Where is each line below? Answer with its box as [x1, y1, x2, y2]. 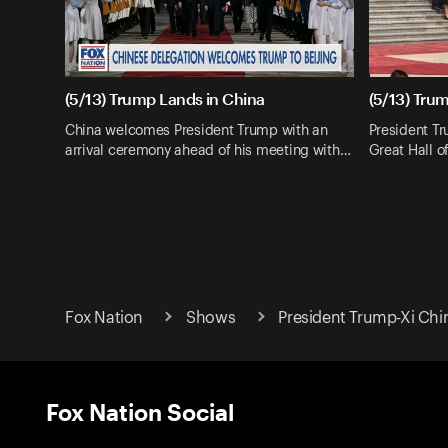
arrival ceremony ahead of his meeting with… [65, 143, 351, 158]
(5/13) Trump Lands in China [65, 89, 265, 109]
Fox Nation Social [46, 397, 234, 425]
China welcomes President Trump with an [65, 123, 328, 138]
